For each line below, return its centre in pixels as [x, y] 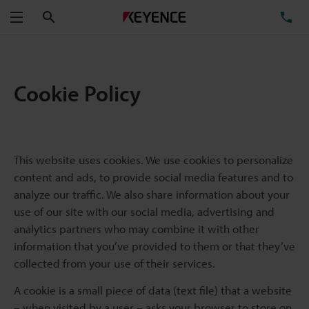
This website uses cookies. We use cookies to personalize [153, 160]
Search [71, 17]
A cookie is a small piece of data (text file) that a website [153, 290]
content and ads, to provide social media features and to [153, 177]
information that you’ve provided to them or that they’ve [154, 246]
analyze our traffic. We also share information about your [152, 194]
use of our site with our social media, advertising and [144, 211]
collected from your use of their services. [114, 263]
